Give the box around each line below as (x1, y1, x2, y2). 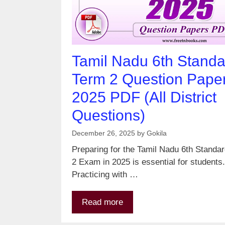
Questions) (72, 107, 145, 124)
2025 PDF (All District (72, 89, 216, 106)
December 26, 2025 (72, 129, 135, 138)
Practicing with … (72, 169, 138, 179)
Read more (82, 197, 123, 207)
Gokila (147, 129, 167, 138)
